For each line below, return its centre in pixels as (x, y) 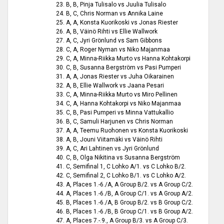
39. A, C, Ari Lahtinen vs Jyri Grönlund (107, 149)
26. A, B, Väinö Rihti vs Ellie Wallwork (107, 32)
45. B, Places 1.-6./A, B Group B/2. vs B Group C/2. (124, 203)
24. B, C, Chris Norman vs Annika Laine (109, 14)
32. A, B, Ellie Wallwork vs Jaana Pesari (110, 86)
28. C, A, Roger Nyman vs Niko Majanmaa (113, 50)
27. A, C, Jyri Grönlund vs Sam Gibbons (109, 41)
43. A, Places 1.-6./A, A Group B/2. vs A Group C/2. (124, 185)
